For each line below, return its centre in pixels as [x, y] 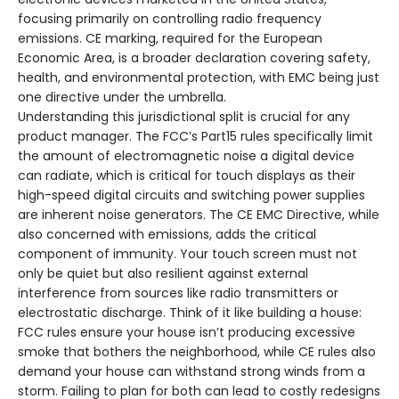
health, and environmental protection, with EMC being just [199, 78]
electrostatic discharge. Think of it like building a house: [190, 313]
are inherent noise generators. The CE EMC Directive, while [199, 215]
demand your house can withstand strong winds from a [191, 372]
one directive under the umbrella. [122, 98]
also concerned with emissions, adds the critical [167, 235]
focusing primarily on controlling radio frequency [170, 19]
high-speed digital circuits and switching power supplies [191, 195]
